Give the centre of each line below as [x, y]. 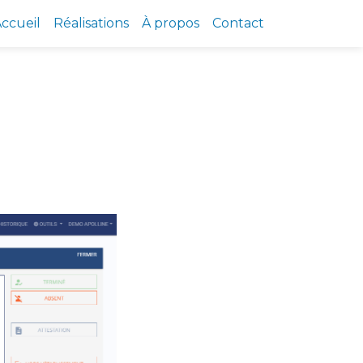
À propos [171, 23]
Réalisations [91, 23]
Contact [238, 23]
